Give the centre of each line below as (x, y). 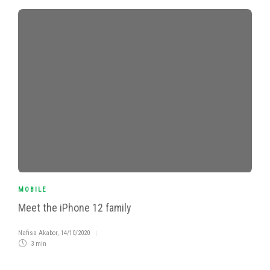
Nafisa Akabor (38, 233)
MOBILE (33, 190)
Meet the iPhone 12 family (75, 208)
